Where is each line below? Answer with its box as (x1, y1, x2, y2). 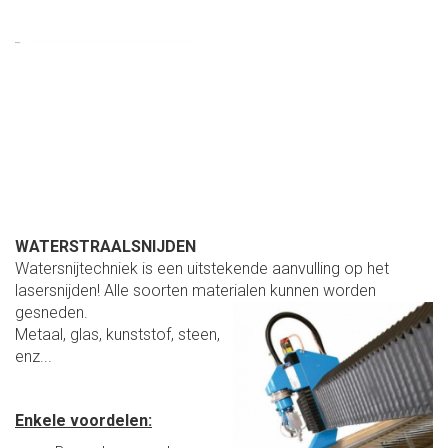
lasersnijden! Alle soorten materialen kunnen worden (15, 280, 376, 300)
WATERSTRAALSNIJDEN (15, 236, 196, 256)
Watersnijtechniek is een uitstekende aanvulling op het (15, 258, 389, 278)
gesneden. (15, 302, 88, 322)
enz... (15, 346, 52, 366)
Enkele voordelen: (15, 410, 152, 430)
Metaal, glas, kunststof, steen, (15, 324, 220, 344)
